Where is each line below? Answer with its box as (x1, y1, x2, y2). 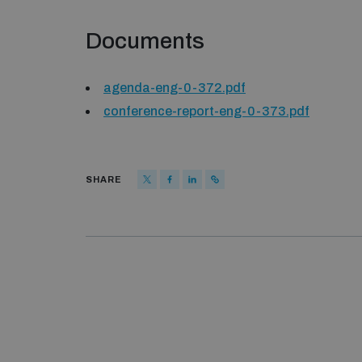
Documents (86, 28, 204, 53)
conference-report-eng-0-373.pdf (103, 104, 309, 118)
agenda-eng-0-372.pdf (103, 81, 246, 95)
